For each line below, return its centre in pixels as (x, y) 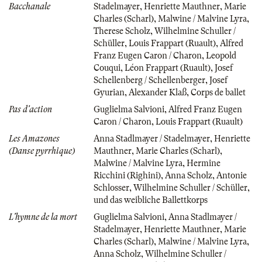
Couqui (107, 68)
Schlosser (111, 187)
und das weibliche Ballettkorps (151, 200)
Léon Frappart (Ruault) (168, 68)
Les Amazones (34, 138)
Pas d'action (30, 109)
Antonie (232, 175)
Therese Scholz (122, 31)
